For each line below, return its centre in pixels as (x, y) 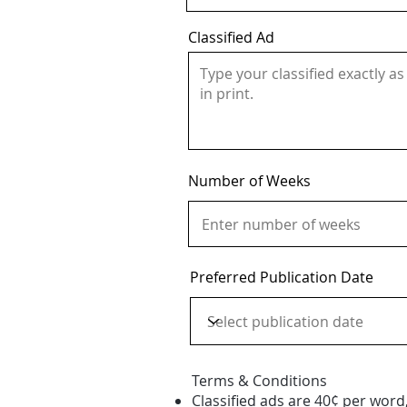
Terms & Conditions (259, 381)
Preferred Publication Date (282, 277)
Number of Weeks (249, 181)
